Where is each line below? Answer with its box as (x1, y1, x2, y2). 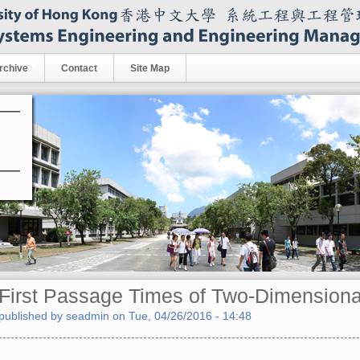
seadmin (65, 309, 109, 322)
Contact (61, 63, 97, 74)
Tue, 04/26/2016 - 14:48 (128, 309, 252, 322)
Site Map (130, 63, 170, 74)
